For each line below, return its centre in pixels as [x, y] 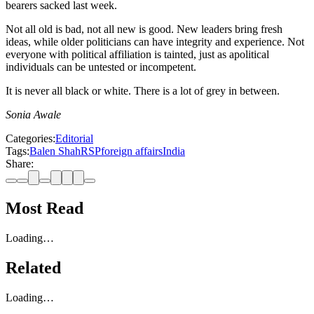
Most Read [45, 209]
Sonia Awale [33, 115]
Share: [20, 164]
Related [33, 267]
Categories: [30, 139]
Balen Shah [55, 151]
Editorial [74, 139]
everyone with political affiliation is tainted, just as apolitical [137, 55]
